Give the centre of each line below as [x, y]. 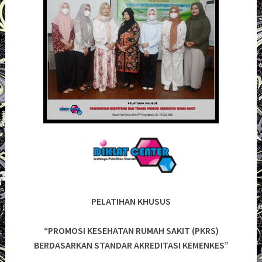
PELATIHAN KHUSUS [131, 201]
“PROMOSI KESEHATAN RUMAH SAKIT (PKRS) [131, 231]
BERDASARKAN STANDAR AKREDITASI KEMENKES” [131, 245]
